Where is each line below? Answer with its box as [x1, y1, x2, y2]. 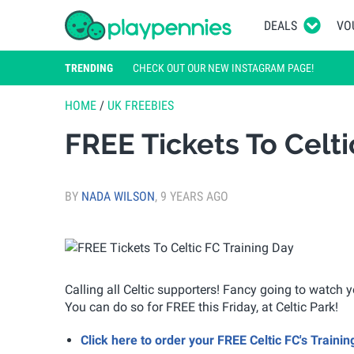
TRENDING [65, 61, 113, 74]
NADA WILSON [81, 188, 155, 204]
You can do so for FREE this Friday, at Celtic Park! [65, 299, 338, 314]
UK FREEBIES [107, 98, 174, 113]
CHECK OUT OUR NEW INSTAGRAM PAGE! [133, 61, 314, 74]
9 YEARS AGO [160, 188, 228, 204]
